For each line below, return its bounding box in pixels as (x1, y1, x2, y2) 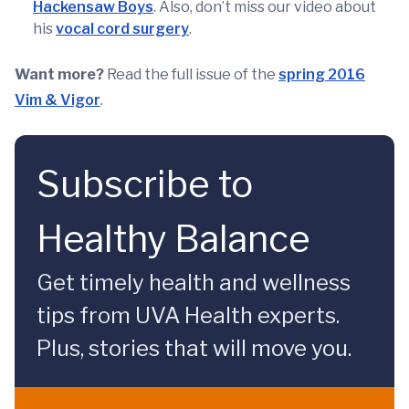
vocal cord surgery (56, 20, 189, 37)
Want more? (15, 66, 104, 83)
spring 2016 (278, 66, 365, 83)
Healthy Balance (37, 216, 310, 261)
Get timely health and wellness (37, 269, 351, 296)
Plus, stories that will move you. (37, 335, 351, 362)
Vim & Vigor (15, 91, 100, 109)
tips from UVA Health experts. (37, 302, 340, 329)
